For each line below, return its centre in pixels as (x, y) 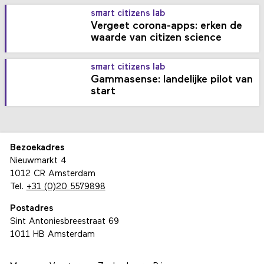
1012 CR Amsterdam (52, 174)
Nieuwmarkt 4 (38, 161)
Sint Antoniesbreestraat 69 (64, 222)
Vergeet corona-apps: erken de (167, 26)
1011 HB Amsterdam (52, 235)
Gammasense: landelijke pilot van (172, 80)
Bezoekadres (37, 148)
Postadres (31, 209)
